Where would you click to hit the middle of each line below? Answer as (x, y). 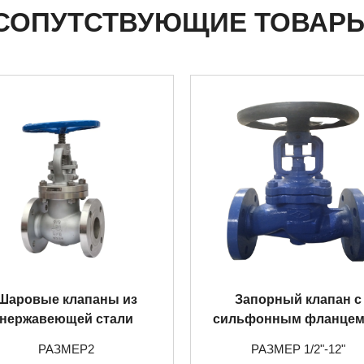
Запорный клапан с (298, 299)
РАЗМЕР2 (67, 349)
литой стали (298, 338)
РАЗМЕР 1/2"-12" (298, 349)
